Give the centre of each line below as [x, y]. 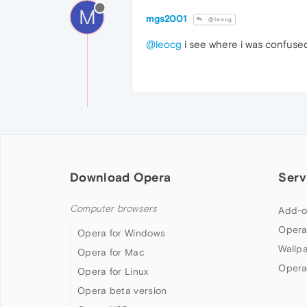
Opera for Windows [122, 233]
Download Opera [121, 177]
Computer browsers [114, 209]
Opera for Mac [111, 253]
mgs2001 [167, 19]
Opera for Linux [113, 272]
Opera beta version [122, 291]
